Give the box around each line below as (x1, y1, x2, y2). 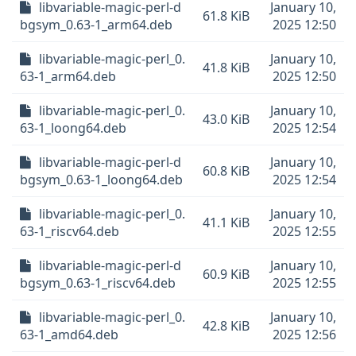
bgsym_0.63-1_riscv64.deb (20, 274, 176, 292)
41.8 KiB (203, 59, 250, 76)
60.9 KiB (203, 265, 250, 283)
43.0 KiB (203, 110, 250, 128)
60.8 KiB (203, 162, 250, 180)
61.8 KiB (203, 7, 250, 25)
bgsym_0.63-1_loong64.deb (20, 171, 183, 188)
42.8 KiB (203, 317, 250, 335)
